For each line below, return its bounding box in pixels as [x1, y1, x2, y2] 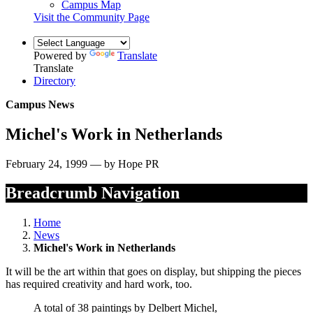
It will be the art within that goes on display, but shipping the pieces [6, 265, 301, 278]
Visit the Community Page [34, 10, 150, 23]
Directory [34, 74, 75, 87]
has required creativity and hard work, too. [6, 278, 192, 291]
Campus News [6, 98, 74, 110]
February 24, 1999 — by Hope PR [6, 157, 159, 170]
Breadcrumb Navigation [6, 184, 180, 203]
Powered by [34, 49, 89, 61]
